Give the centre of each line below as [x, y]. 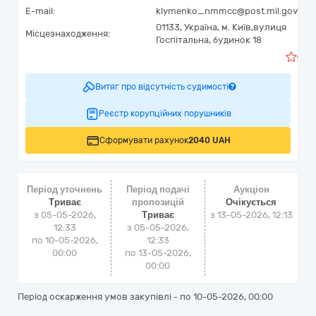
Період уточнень [65, 189]
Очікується [251, 202]
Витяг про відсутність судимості [162, 87]
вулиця [270, 27]
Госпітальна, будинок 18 [209, 40]
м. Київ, [237, 27]
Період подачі [158, 189]
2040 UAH [209, 140]
